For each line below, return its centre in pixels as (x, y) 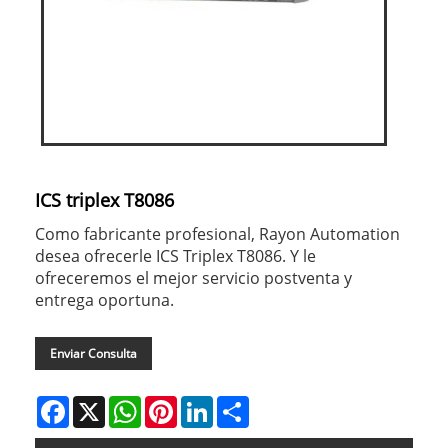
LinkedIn (241, 403)
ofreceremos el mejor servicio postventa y (193, 277)
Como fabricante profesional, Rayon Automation (217, 233)
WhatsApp (175, 403)
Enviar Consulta (93, 353)
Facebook (100, 403)
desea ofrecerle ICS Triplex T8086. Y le (175, 255)
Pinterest (207, 403)
